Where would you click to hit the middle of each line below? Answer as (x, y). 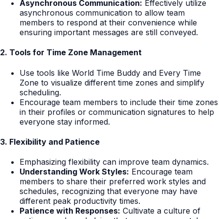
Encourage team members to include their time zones (119, 102)
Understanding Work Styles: (74, 172)
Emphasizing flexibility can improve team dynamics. (114, 162)
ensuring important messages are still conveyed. (109, 32)
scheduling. (40, 92)
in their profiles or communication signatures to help (117, 112)
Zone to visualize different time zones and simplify (112, 82)
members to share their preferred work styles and (113, 182)
